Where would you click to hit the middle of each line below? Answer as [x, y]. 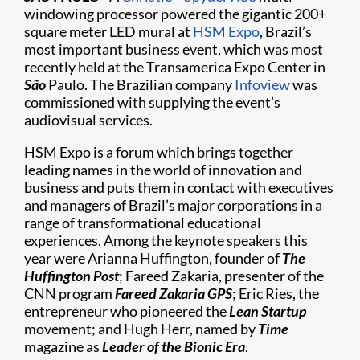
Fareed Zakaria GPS [174, 293]
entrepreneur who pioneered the [127, 311]
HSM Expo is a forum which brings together [159, 152]
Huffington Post [72, 276]
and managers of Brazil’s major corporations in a [173, 205]
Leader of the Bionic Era [174, 346]
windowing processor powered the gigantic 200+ [175, 14]
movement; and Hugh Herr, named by [141, 329]
